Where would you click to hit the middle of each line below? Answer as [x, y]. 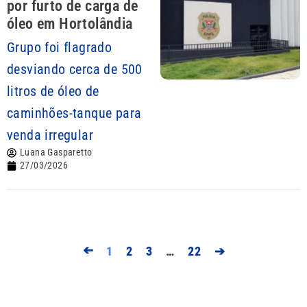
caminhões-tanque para [74, 113]
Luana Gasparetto [56, 152]
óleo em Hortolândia [70, 24]
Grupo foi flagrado [60, 47]
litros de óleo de [53, 91]
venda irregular [50, 135]
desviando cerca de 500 [75, 69]
